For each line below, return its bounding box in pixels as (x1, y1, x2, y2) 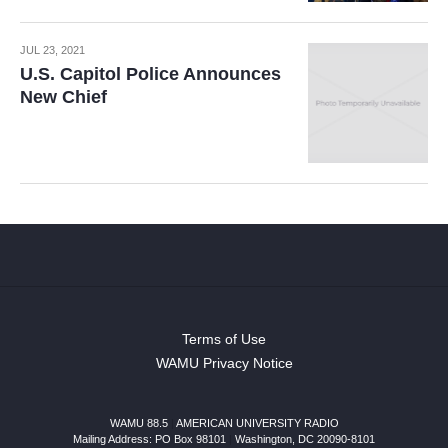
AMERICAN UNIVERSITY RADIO (175, 417, 339, 429)
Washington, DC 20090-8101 (235, 433, 375, 445)
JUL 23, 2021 (20, 44, 85, 56)
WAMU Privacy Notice (155, 355, 293, 371)
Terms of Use (182, 331, 266, 347)
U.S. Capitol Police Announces (20, 64, 281, 84)
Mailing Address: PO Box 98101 (73, 433, 226, 445)
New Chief (20, 87, 107, 107)
